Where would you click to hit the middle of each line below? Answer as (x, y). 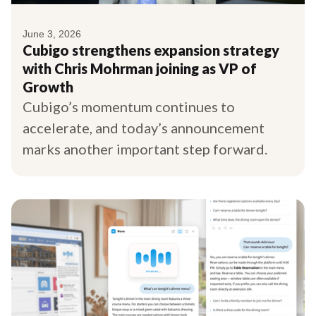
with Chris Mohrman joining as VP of (140, 68)
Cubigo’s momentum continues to (129, 106)
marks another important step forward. (145, 148)
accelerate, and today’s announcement (144, 127)
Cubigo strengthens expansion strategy (151, 50)
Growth (48, 86)
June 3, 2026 (52, 34)
